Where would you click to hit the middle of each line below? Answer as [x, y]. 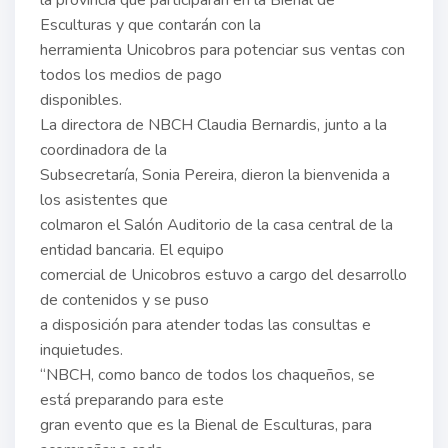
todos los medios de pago [131, 74]
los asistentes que [104, 199]
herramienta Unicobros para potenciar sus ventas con [222, 49]
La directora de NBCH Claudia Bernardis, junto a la [213, 124]
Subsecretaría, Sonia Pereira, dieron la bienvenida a [215, 174]
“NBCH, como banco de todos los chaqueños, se [207, 374]
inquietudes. [81, 349]
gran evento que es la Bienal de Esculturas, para [206, 424]
